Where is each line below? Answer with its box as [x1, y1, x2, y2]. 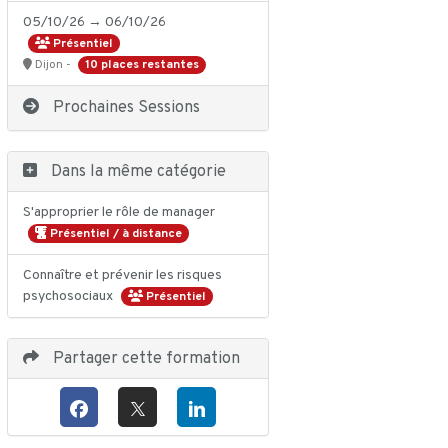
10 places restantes [84, 56, 199, 73]
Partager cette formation [48, 349, 240, 370]
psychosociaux [22, 288, 116, 306]
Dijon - [31, 57, 74, 74]
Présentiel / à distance [46, 226, 182, 243]
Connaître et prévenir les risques [22, 267, 222, 285]
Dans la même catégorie [46, 162, 226, 183]
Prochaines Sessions [48, 98, 200, 119]
